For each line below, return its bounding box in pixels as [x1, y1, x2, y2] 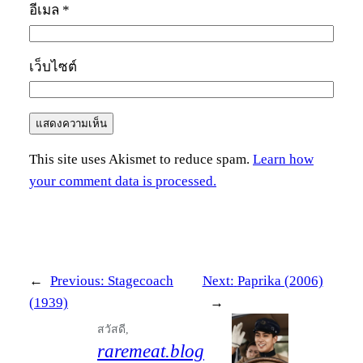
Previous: [50, 272, 105, 288]
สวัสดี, [97, 322, 129, 335]
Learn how [253, 151, 314, 167]
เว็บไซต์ [29, 58, 77, 75]
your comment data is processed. [29, 173, 216, 189]
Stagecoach [108, 272, 173, 288]
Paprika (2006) [237, 272, 323, 288]
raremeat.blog [97, 340, 204, 361]
